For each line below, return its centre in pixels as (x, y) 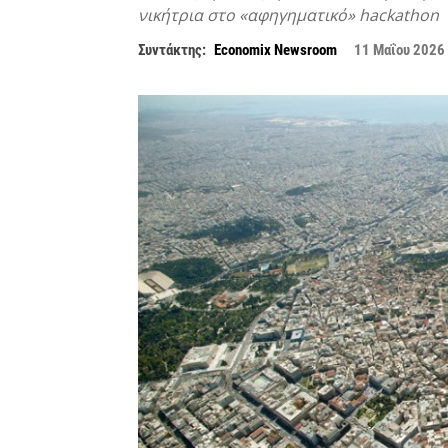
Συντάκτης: (172, 50)
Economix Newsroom (275, 50)
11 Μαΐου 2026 (399, 50)
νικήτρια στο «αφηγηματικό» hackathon (288, 15)
